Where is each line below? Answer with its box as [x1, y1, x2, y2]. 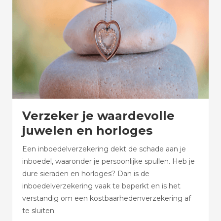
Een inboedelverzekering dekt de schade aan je [22, 145, 186, 153]
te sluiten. [22, 206, 56, 215]
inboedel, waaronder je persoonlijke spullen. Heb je [22, 157, 195, 166]
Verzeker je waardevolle [22, 109, 175, 123]
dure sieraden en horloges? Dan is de [22, 169, 149, 178]
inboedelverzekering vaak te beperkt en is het [22, 182, 181, 190]
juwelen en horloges [22, 123, 152, 138]
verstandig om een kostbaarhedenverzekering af [22, 194, 191, 203]
